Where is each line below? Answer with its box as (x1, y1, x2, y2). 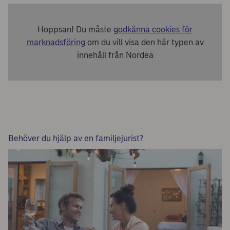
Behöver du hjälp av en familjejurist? (8, 133, 143, 143)
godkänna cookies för (113, 24, 193, 34)
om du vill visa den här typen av (85, 37, 204, 47)
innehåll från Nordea (76, 50, 154, 60)
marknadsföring (26, 37, 85, 47)
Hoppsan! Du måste (37, 24, 113, 34)
